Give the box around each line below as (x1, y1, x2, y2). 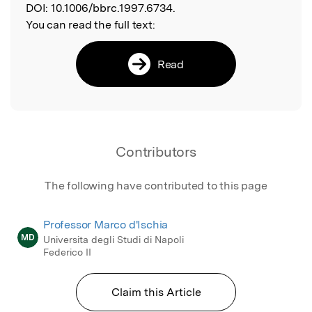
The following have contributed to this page (45, 178, 267, 192)
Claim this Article (111, 285, 201, 299)
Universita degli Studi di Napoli (43, 233, 184, 245)
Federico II (43, 246, 91, 258)
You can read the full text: (26, 17, 155, 31)
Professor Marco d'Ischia (43, 217, 169, 231)
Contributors (116, 143, 196, 160)
